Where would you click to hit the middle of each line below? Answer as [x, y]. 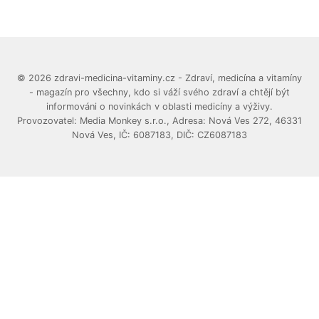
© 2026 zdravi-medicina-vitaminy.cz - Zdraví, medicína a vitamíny [159, 78]
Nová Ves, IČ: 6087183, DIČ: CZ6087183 [159, 135]
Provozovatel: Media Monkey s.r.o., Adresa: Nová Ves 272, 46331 [159, 120]
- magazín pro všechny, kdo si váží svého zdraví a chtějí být [159, 92]
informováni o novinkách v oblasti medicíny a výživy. [159, 106]
